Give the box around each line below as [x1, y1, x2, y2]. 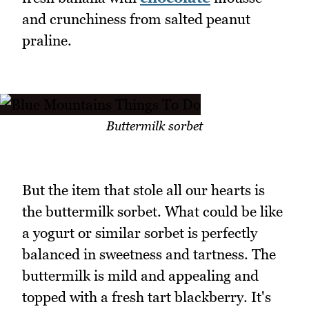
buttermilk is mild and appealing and [22, 267, 259, 285]
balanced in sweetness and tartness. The [22, 246, 276, 263]
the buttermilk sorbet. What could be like [22, 203, 283, 221]
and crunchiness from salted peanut [22, 10, 250, 28]
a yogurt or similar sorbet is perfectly [22, 224, 257, 242]
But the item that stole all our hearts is [22, 181, 265, 199]
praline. [22, 31, 72, 49]
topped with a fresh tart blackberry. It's [22, 288, 271, 306]
